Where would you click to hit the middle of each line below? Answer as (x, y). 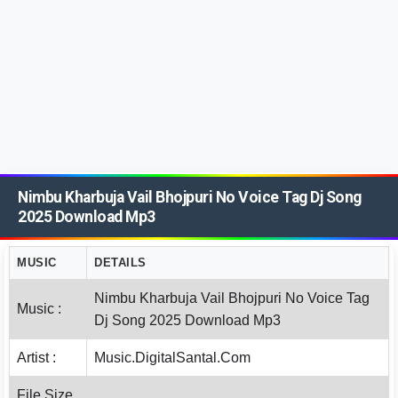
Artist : (36, 358)
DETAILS (120, 263)
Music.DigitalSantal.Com (172, 358)
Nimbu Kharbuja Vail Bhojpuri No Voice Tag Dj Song (190, 197)
